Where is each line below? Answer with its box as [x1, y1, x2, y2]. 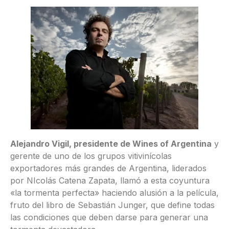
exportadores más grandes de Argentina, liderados [10, 163, 207, 173]
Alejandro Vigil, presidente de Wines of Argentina [10, 138, 212, 149]
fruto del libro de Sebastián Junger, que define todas [10, 199, 215, 210]
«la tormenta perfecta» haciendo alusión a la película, [10, 187, 219, 198]
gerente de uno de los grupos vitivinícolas [10, 150, 172, 161]
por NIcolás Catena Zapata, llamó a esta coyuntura [10, 175, 210, 186]
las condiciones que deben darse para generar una [10, 212, 208, 222]
